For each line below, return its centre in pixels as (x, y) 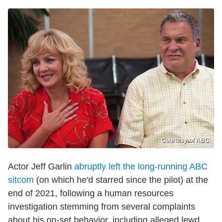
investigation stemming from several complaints (102, 207)
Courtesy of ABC (185, 140)
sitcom (21, 180)
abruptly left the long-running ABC (141, 167)
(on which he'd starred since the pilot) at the (121, 180)
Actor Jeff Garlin (41, 167)
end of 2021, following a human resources (91, 194)
